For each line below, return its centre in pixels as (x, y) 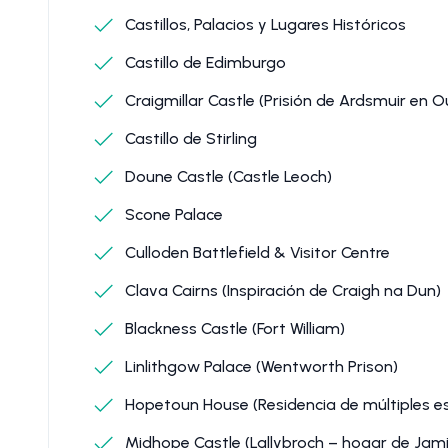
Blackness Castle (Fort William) (233, 328)
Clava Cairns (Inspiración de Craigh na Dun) (281, 290)
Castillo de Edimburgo (203, 62)
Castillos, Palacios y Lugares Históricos (263, 24)
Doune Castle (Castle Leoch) (226, 176)
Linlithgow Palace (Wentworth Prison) (259, 366)
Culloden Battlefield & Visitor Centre (255, 252)
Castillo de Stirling (189, 138)
